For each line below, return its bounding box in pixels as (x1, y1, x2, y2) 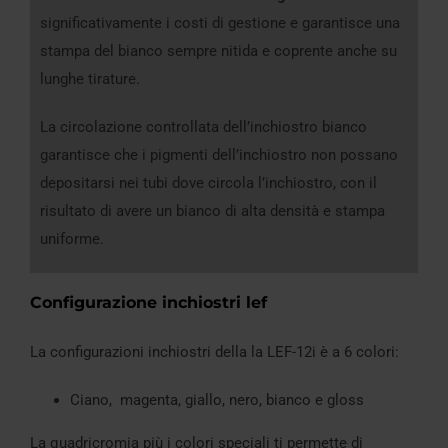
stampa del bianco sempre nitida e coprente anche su (40, 41, 397, 60)
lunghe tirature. (40, 69, 140, 88)
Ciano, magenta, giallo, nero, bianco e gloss (70, 390, 364, 409)
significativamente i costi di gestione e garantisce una (40, 13, 400, 32)
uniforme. (40, 229, 104, 248)
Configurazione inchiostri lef (30, 292, 267, 312)
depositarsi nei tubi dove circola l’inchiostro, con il (40, 173, 377, 192)
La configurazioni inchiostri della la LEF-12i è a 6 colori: (30, 342, 399, 361)
